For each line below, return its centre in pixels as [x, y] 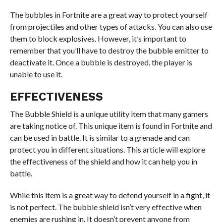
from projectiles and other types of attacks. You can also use [111, 27]
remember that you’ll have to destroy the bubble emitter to [109, 50]
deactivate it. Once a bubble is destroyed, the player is [101, 62]
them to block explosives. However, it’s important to [98, 38]
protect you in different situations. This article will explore [107, 149]
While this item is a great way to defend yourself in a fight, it [110, 195]
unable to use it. [36, 74]
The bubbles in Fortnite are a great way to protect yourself [109, 15]
